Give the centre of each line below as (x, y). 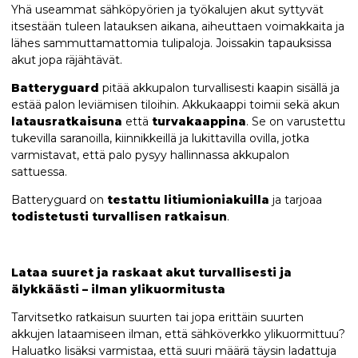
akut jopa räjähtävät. (66, 60)
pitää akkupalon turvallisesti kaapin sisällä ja (219, 88)
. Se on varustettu (295, 122)
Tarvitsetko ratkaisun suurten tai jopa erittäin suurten (157, 318)
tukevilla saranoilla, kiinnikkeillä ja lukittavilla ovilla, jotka (160, 139)
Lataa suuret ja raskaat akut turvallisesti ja (151, 273)
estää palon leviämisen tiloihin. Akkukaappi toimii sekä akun (175, 105)
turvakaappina (199, 122)
